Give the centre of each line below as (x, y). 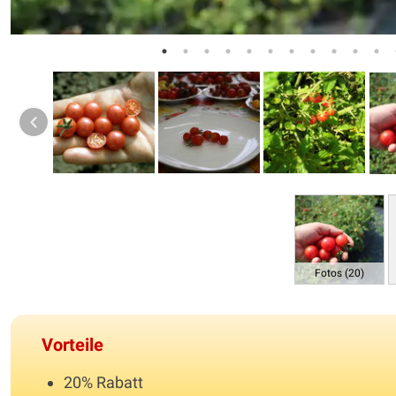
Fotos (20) (339, 273)
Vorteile (72, 344)
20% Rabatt (103, 382)
